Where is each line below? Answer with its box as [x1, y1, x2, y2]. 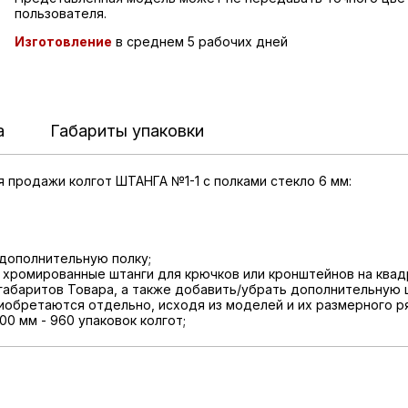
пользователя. [14, 5, 107, 21]
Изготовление [14, 34, 112, 49]
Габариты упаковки [50, 121, 204, 140]
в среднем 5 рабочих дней [111, 34, 288, 49]
